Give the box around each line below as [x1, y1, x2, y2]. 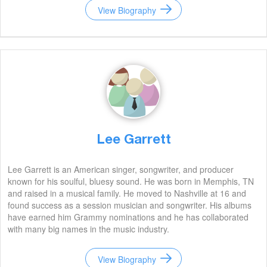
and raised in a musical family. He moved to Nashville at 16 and [8, 187, 246, 199]
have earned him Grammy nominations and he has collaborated [8, 211, 249, 223]
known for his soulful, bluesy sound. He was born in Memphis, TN [8, 175, 254, 187]
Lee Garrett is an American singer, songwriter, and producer [8, 163, 234, 175]
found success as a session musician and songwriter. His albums [8, 199, 252, 211]
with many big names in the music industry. [8, 223, 169, 235]
